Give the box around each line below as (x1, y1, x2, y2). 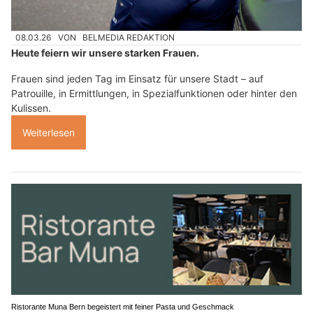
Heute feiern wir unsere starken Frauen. (11, 46, 199, 59)
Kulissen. (11, 101, 51, 114)
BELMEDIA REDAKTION (82, 32, 175, 43)
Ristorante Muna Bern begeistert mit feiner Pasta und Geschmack (11, 302, 234, 311)
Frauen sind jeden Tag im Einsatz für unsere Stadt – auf (11, 72, 263, 85)
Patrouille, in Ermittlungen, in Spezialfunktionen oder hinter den (11, 87, 297, 99)
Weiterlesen (22, 126, 75, 138)
